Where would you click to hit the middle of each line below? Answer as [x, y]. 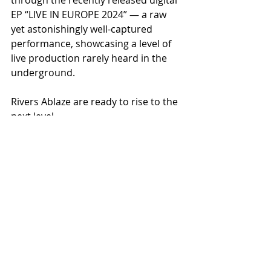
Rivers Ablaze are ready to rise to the [96, 101]
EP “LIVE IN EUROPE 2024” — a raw [90, 14]
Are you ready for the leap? [72, 130]
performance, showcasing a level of [92, 43]
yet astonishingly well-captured [83, 29]
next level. [34, 116]
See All [180, 227]
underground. [43, 72]
